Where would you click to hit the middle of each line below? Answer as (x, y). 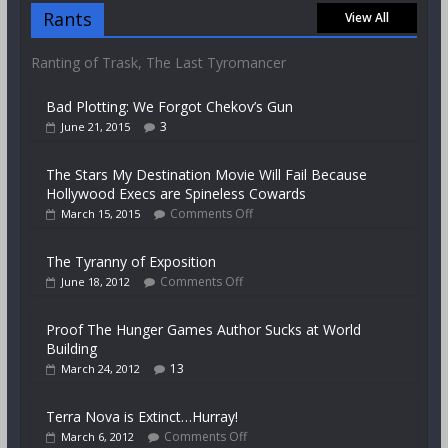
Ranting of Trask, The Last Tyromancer (158, 63)
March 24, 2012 (100, 369)
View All (367, 18)
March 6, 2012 (97, 437)
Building (71, 349)
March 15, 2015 (100, 214)
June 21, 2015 (95, 127)
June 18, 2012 (95, 282)
